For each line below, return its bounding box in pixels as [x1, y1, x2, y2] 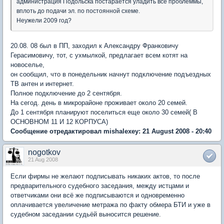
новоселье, [10, 61, 44, 68]
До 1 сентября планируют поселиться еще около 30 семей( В [10, 108, 197, 116]
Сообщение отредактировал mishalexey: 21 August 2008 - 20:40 [10, 127, 211, 135]
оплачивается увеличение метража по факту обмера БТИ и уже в [10, 201, 210, 208]
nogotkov [28, 148, 60, 156]
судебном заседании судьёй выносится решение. [10, 210, 161, 218]
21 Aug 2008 [28, 156, 58, 162]
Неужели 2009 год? [16, 17, 71, 24]
